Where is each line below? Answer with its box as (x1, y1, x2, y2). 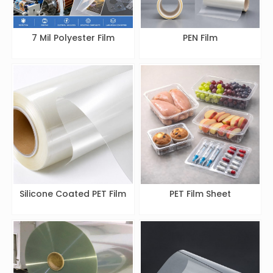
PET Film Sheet (169, 188, 231, 200)
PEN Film (182, 31, 218, 44)
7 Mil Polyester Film (31, 31, 115, 44)
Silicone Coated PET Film (19, 188, 127, 200)
